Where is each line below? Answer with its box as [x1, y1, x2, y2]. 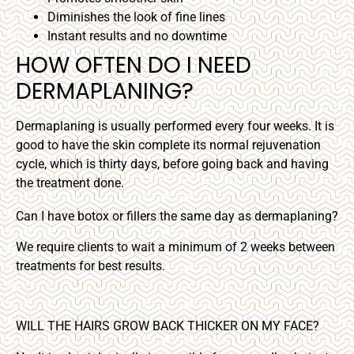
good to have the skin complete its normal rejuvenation [16, 137, 321, 153]
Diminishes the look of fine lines [47, 9, 225, 24]
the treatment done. [16, 175, 124, 190]
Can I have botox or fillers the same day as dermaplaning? [16, 209, 338, 224]
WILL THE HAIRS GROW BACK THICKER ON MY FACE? [16, 318, 319, 333]
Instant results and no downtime [47, 28, 227, 43]
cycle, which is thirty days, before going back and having [16, 156, 329, 171]
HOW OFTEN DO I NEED [16, 49, 251, 81]
